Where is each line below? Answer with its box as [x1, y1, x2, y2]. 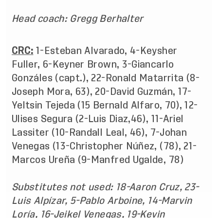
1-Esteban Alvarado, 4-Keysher [36, 46, 178, 55]
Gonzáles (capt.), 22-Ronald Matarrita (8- [12, 73, 200, 83]
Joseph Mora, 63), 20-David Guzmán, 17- [12, 87, 192, 96]
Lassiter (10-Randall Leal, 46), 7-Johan [12, 127, 187, 137]
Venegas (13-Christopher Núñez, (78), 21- [12, 141, 197, 151]
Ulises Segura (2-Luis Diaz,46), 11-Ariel [12, 114, 184, 124]
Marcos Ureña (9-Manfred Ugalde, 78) [12, 155, 186, 164]
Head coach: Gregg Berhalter [12, 14, 144, 23]
